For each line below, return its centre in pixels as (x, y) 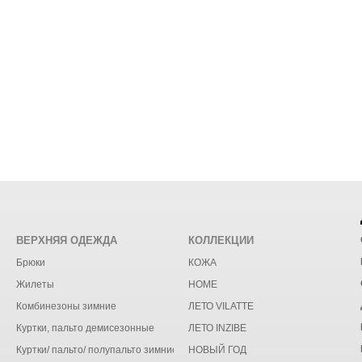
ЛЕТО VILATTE (221, 306)
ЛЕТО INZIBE (217, 328)
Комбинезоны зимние (66, 306)
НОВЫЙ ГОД (217, 350)
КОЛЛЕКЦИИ (221, 240)
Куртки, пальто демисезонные (85, 328)
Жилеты (35, 284)
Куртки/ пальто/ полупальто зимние (97, 350)
